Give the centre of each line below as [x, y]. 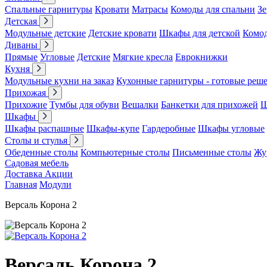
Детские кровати [122, 33]
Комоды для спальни [213, 9]
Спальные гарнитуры [49, 9]
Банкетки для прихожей [209, 105]
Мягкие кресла [143, 57]
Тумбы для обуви [84, 105]
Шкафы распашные [44, 128]
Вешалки [140, 105]
